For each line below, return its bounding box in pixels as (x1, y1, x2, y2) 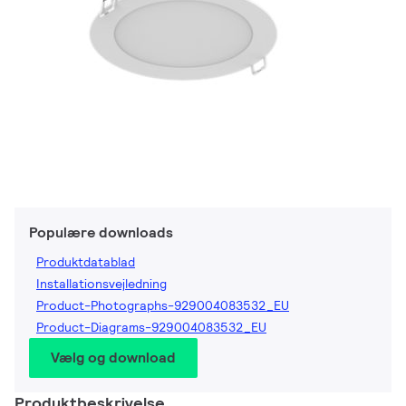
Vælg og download (51, 348, 176, 368)
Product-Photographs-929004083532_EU (36, 297, 289, 314)
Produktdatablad (36, 254, 135, 271)
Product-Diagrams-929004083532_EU (36, 319, 266, 336)
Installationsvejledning (36, 275, 167, 293)
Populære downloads (29, 223, 173, 243)
